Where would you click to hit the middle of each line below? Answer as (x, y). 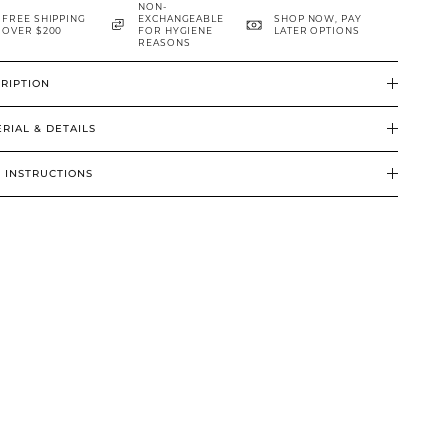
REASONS (164, 42)
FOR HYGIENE (176, 30)
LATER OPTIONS (317, 30)
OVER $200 (32, 30)
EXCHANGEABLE (181, 18)
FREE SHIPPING (44, 18)
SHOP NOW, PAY (318, 18)
